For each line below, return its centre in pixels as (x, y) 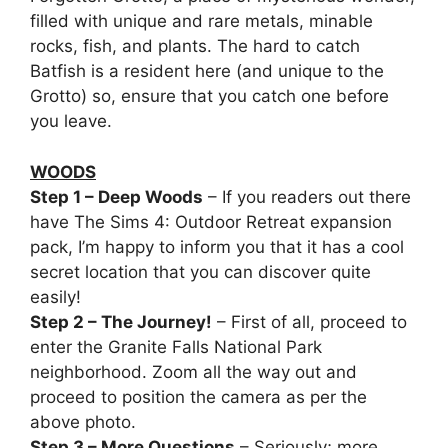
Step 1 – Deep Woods (116, 196)
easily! (55, 296)
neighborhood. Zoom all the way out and (193, 371)
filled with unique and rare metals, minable (201, 21)
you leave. (71, 121)
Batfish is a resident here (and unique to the (207, 71)
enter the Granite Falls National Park (176, 346)
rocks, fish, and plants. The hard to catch (195, 46)
